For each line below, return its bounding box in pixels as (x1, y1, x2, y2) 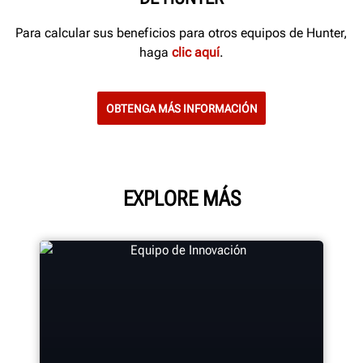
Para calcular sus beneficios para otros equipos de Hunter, (15, 24, 348, 41)
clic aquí (172, 44, 220, 60)
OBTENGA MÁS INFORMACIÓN (105, 101, 258, 115)
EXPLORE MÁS (122, 186, 241, 211)
